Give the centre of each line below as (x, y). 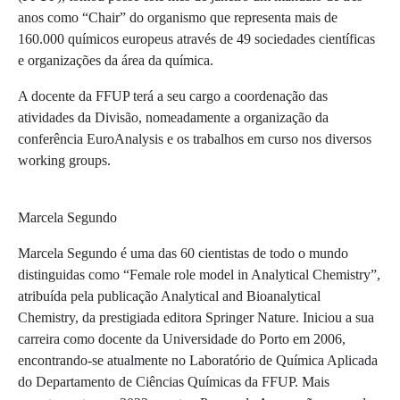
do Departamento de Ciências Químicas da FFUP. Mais (174, 382)
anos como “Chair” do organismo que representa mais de (178, 18)
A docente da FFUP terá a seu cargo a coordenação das (173, 96)
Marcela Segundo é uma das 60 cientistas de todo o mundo (183, 254)
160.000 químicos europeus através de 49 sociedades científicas (196, 39)
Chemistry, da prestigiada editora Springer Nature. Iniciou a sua (196, 318)
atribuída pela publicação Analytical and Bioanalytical (169, 296)
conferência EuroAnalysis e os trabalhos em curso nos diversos (195, 139)
